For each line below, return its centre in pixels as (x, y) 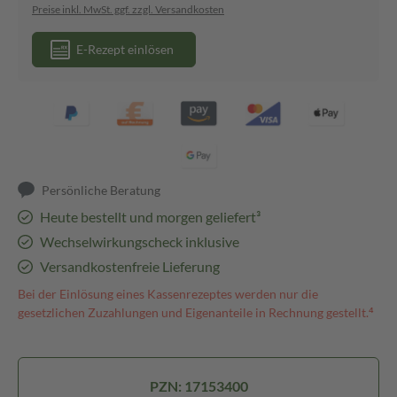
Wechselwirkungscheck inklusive (139, 241)
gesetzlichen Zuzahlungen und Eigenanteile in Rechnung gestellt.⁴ (196, 312)
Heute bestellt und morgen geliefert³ (150, 217)
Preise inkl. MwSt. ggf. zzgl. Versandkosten (128, 9)
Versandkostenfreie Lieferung (129, 266)
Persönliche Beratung (101, 190)
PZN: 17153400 (198, 386)
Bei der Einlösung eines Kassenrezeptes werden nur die (168, 294)
